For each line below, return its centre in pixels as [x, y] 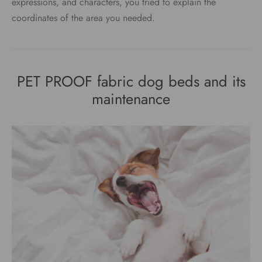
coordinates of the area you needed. [83, 18]
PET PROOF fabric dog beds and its [131, 82]
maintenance [131, 99]
